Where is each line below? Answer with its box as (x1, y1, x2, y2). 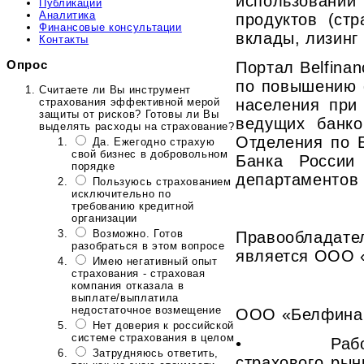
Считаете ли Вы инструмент (39, 83, 191, 96)
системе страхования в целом (71, 331, 235, 344)
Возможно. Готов (92, 227, 184, 240)
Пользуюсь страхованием (92, 175, 232, 188)
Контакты (39, 32, 89, 45)
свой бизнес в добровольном (71, 147, 228, 160)
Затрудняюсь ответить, (92, 346, 219, 359)
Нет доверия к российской (92, 318, 235, 331)
